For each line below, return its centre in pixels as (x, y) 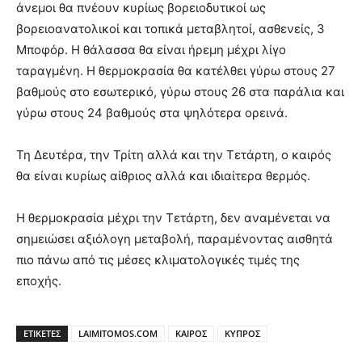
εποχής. (39, 280)
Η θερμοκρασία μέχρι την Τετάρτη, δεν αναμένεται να (173, 217)
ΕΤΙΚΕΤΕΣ (42, 333)
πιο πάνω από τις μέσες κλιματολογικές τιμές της (158, 259)
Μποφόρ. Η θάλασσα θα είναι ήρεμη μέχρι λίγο (151, 49)
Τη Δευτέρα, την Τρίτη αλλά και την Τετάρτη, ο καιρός (174, 154)
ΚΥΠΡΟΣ (242, 333)
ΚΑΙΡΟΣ (191, 333)
